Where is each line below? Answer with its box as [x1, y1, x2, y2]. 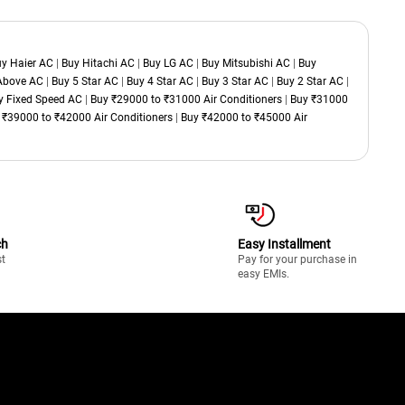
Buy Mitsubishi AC [202, 57, 290, 71]
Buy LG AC [143, 57, 193, 71]
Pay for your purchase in [237, 253, 357, 267]
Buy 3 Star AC [202, 75, 268, 89]
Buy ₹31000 [290, 93, 348, 107]
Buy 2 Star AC [277, 75, 344, 89]
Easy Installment [237, 237, 331, 252]
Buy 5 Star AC [52, 75, 118, 89]
